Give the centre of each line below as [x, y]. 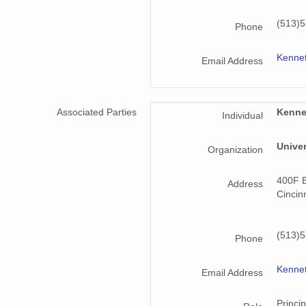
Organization [235, 150]
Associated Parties [97, 112]
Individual [242, 116]
